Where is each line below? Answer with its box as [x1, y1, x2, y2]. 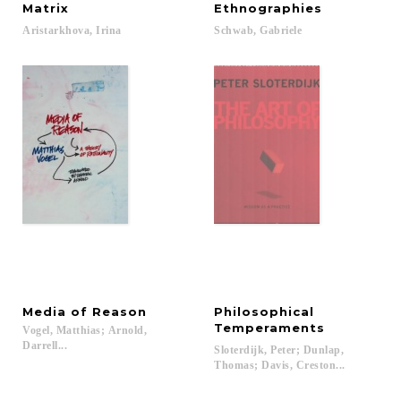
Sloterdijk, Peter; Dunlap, [214, 344, 347, 356]
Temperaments [214, 320, 325, 335]
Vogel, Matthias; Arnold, [22, 324, 150, 337]
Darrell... [22, 339, 67, 352]
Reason [92, 304, 147, 319]
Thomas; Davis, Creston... [214, 359, 346, 371]
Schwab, [214, 24, 257, 37]
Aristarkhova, [22, 24, 93, 37]
